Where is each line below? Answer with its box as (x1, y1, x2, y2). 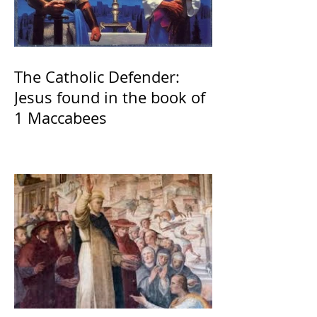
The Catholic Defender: (14, 66, 180, 87)
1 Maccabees (14, 107, 107, 128)
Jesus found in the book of (14, 86, 205, 108)
